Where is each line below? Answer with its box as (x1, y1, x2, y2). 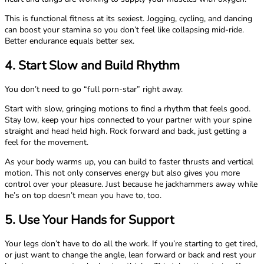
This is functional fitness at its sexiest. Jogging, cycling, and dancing (5, 13, 252, 25)
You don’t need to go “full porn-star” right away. (5, 84, 183, 95)
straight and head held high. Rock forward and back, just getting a (5, 126, 246, 137)
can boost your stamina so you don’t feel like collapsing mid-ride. (5, 24, 244, 36)
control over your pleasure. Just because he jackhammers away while (5, 179, 258, 190)
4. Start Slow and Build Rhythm (5, 57, 180, 74)
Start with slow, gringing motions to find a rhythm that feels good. (5, 103, 250, 115)
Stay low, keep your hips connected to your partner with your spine (5, 114, 252, 126)
